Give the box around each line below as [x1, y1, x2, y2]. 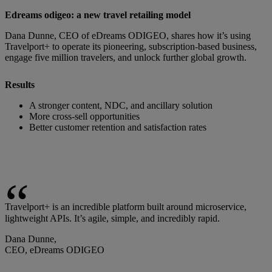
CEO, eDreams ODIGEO [5, 245, 104, 256]
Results [5, 80, 35, 90]
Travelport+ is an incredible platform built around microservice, [5, 202, 246, 212]
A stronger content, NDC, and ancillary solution [29, 100, 212, 111]
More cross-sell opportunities [29, 111, 140, 122]
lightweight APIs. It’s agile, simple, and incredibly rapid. [5, 213, 220, 224]
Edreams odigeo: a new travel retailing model [5, 10, 191, 21]
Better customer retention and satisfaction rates [29, 122, 206, 133]
